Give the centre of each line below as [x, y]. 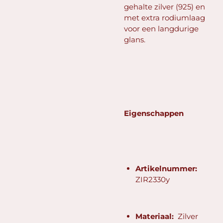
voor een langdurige [161, 28]
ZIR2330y [152, 179]
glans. [135, 39]
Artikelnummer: [166, 168]
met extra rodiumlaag [165, 17]
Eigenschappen [154, 113]
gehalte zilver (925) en [165, 6]
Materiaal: [156, 216]
